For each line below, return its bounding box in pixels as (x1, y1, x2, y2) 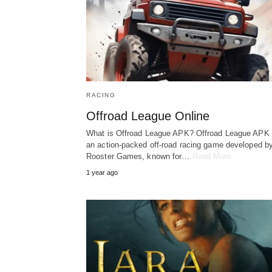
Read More (192, 152, 231, 161)
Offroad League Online (86, 109, 209, 123)
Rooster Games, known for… (86, 152, 192, 161)
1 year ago (86, 169, 118, 177)
